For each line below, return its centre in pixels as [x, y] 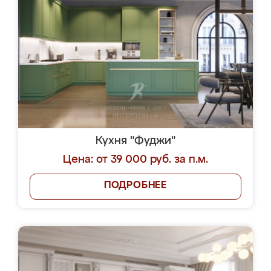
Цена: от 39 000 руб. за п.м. [135, 160]
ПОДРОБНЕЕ [135, 186]
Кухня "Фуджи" [135, 141]
